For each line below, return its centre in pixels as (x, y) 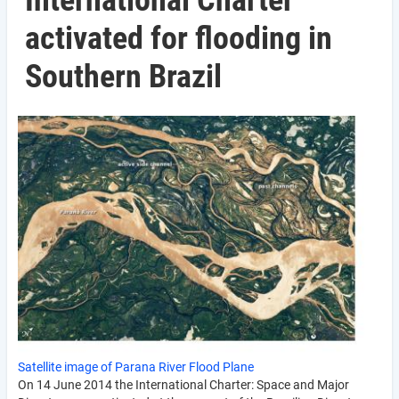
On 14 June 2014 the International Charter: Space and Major (183, 384)
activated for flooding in (179, 38)
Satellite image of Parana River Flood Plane (136, 366)
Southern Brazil (123, 77)
